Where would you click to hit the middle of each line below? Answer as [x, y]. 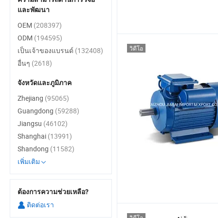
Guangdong [36, 111]
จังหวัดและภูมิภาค [45, 83]
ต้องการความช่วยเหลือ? [53, 192]
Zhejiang [31, 98]
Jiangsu [30, 123]
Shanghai [33, 136]
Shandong [34, 149]
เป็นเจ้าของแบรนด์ [46, 50]
